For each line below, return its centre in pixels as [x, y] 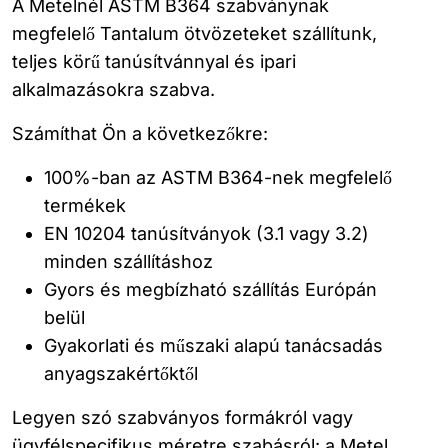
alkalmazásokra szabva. [113, 89]
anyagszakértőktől [121, 373]
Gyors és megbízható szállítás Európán [210, 289]
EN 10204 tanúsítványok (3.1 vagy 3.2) [206, 233]
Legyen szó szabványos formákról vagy [182, 417]
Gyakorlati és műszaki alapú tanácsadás [213, 345]
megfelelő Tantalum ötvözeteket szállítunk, [194, 33]
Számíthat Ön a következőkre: [140, 133]
